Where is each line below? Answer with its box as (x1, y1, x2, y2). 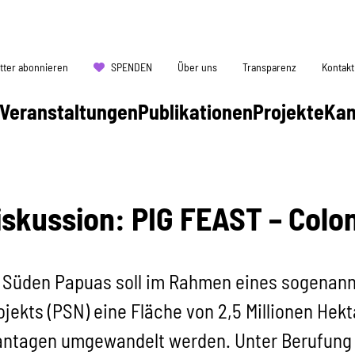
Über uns (177, 59, 217, 74)
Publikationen (138, 98, 253, 124)
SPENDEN (111, 59, 152, 74)
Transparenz (242, 59, 296, 74)
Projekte (253, 98, 324, 124)
